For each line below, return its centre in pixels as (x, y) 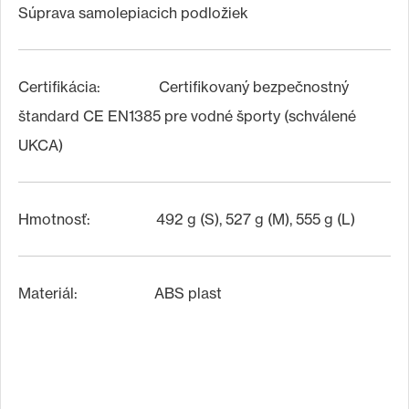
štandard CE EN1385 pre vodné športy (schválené (187, 116)
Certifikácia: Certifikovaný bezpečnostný (184, 87)
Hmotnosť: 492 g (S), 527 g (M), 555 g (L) (187, 219)
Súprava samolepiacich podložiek (133, 13)
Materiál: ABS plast (120, 293)
